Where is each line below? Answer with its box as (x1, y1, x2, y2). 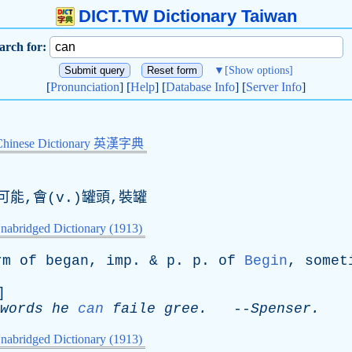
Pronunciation (50, 80, 119, 93)
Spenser (251, 301, 311, 317)
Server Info (246, 80, 302, 93)
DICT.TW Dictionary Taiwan (78, 6, 297, 26)
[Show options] (225, 64, 293, 76)
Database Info (166, 80, 235, 93)
